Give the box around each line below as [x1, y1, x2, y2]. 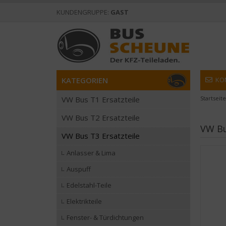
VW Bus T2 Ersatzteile [62, 112, 140, 123]
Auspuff [67, 164, 91, 174]
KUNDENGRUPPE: [56, 8, 110, 17]
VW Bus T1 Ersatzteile [62, 94, 140, 104]
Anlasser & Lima [67, 148, 116, 157]
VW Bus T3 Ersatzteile [62, 131, 140, 141]
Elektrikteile [67, 197, 102, 206]
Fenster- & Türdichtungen [67, 213, 144, 222]
